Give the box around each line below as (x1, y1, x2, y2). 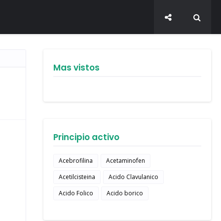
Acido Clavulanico (109, 173, 158, 181)
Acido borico (107, 189, 143, 197)
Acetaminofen (106, 156, 145, 165)
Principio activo (53, 131, 119, 143)
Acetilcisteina (59, 173, 95, 181)
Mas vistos (53, 62, 100, 74)
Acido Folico (59, 189, 93, 197)
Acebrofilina (59, 156, 93, 165)
